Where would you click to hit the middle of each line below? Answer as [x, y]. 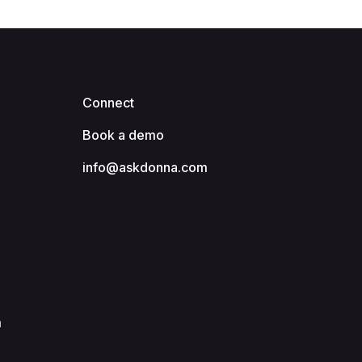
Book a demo [124, 135]
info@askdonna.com [145, 168]
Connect [109, 103]
